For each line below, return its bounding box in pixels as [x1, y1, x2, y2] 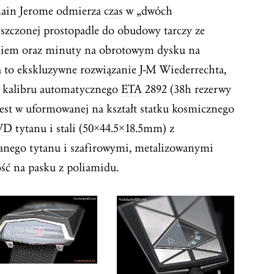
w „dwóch [123, 4, 172, 18]
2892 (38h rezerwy [142, 83, 231, 97]
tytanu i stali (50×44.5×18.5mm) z [12, 122, 174, 136]
